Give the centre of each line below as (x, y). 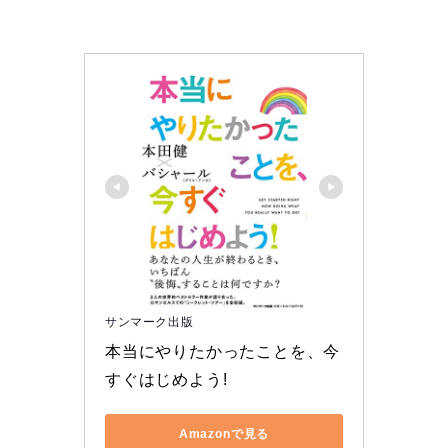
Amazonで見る (224, 433)
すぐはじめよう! (166, 380)
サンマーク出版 (149, 322)
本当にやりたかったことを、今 (223, 352)
